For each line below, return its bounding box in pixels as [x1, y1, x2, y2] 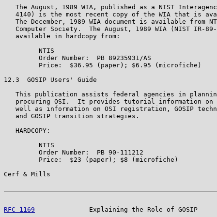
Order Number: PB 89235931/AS [4, 54, 151, 62]
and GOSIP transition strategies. [4, 112, 139, 120]
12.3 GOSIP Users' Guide [4, 76, 97, 83]
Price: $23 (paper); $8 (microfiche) [4, 155, 178, 163]
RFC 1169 [4, 205, 35, 213]
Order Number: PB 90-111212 [4, 148, 143, 156]
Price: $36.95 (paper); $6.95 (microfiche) [4, 61, 201, 69]
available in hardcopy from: [4, 32, 120, 40]
